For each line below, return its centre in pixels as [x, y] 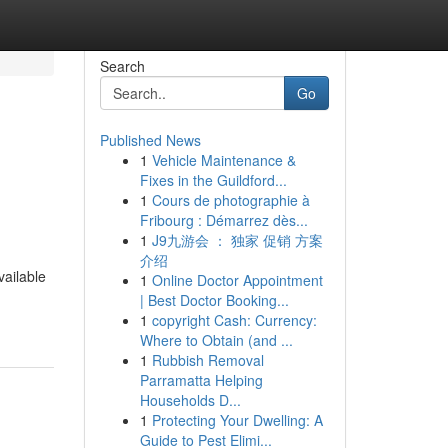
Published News [150, 140]
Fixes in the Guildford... [213, 180]
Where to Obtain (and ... [216, 340]
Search [122, 66]
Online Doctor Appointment [237, 280]
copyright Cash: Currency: [234, 320]
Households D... [190, 400]
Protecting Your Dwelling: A [237, 420]
